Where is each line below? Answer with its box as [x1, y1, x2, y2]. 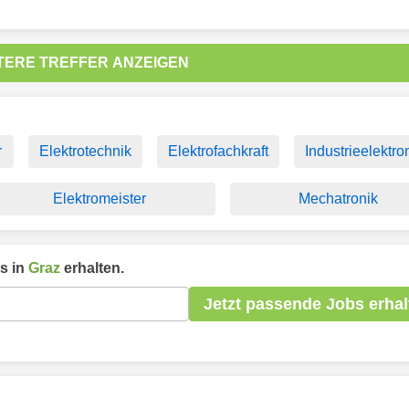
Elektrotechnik [38, 143, 131, 159]
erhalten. [60, 260, 124, 276]
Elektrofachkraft [167, 143, 268, 159]
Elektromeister [52, 191, 146, 206]
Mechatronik [299, 191, 379, 206]
